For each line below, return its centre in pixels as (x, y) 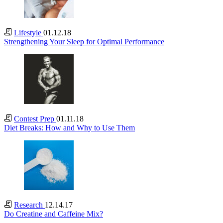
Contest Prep (35, 119)
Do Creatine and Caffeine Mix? (54, 214)
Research (29, 205)
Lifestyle (29, 33)
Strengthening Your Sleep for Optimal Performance (84, 42)
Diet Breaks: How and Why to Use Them (69, 128)
